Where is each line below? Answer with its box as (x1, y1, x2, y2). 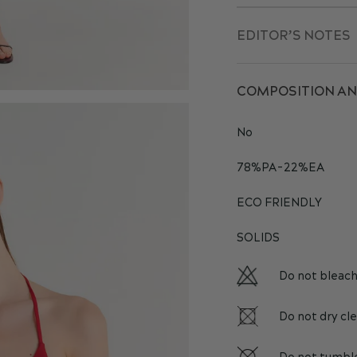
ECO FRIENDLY (236, 195, 322, 212)
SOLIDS (236, 230, 280, 247)
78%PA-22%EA (236, 160, 324, 177)
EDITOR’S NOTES (236, 27, 351, 45)
